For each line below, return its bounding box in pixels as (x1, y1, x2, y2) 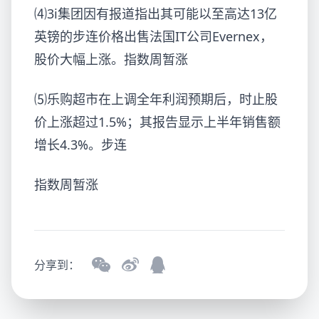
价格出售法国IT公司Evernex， (98, 28, 273, 45)
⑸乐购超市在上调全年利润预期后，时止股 (34, 90, 278, 108)
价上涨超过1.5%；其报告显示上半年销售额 (34, 113, 281, 130)
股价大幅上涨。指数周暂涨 (34, 51, 188, 68)
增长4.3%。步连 (34, 136, 127, 153)
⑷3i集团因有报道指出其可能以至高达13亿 (34, 5, 277, 22)
